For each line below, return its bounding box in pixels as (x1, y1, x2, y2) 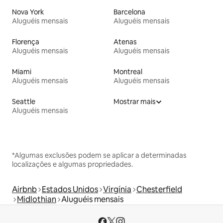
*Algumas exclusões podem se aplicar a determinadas (12, 150, 187, 160)
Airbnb (12, 184, 37, 195)
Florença (12, 37, 39, 46)
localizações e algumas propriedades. (12, 159, 133, 169)
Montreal (113, 67, 142, 76)
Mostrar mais (113, 97, 156, 106)
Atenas (113, 37, 137, 46)
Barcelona (113, 7, 145, 16)
